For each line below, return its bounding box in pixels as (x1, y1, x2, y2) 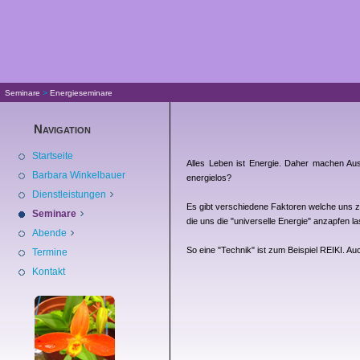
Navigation (34, 122, 91, 136)
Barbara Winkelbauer (32, 170, 125, 181)
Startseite (32, 150, 73, 162)
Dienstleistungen (32, 189, 108, 200)
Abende (32, 227, 69, 239)
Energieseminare (50, 88, 112, 97)
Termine (32, 247, 67, 258)
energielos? (186, 173, 231, 182)
